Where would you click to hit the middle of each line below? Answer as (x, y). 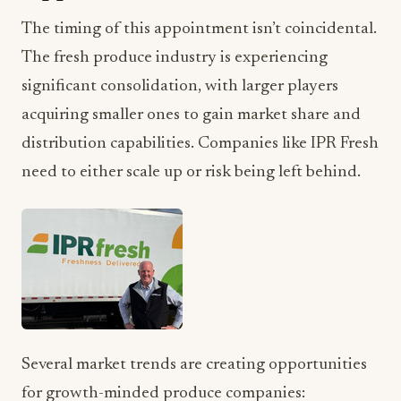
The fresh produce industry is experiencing (175, 58)
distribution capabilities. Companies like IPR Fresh (200, 144)
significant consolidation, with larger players (180, 86)
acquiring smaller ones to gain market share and (191, 115)
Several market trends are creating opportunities (194, 365)
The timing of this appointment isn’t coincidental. (199, 29)
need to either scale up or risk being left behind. (191, 172)
